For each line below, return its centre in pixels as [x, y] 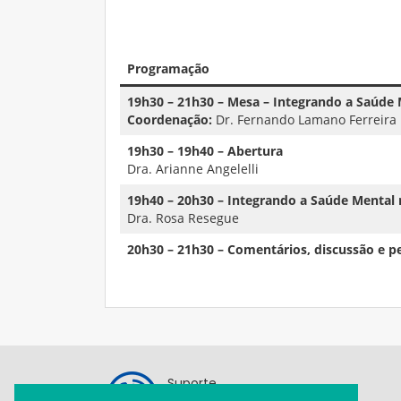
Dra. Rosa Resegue [183, 218]
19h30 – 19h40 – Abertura [205, 151]
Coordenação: [171, 119]
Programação [168, 68]
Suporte [192, 383]
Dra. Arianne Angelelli [193, 169]
